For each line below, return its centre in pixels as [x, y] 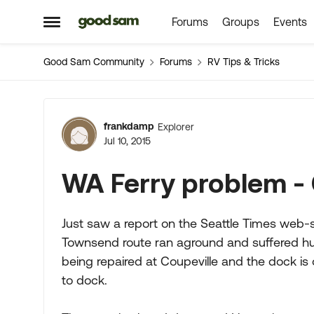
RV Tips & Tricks [244, 62]
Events [290, 22]
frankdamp [129, 126]
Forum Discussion [174, 117]
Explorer [176, 127]
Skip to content [126, 22]
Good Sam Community [94, 62]
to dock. [84, 280]
